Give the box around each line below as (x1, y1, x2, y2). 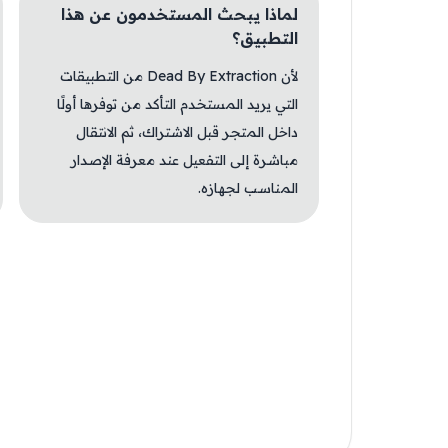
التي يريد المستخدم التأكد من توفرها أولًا (57, 95, 298, 113)
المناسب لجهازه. (198, 179, 298, 197)
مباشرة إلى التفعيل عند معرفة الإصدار (71, 151, 298, 169)
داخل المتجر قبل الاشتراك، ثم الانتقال (76, 123, 298, 141)
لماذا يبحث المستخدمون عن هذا (61, 4, 298, 24)
